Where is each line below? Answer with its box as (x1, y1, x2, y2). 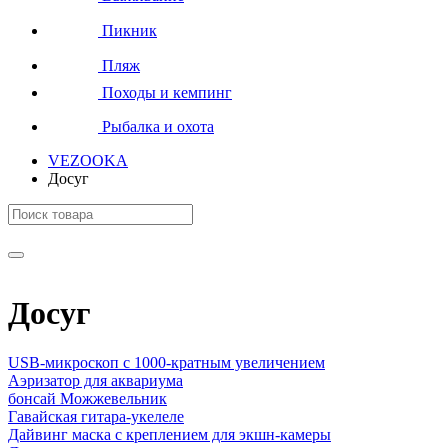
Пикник (98, 21, 157, 39)
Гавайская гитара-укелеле (8, 407, 184, 425)
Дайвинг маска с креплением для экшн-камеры (8, 425, 331, 443)
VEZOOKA (48, 151, 128, 169)
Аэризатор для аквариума (8, 371, 183, 389)
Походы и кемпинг (98, 83, 232, 101)
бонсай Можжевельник (8, 389, 167, 407)
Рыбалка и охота (98, 117, 214, 135)
